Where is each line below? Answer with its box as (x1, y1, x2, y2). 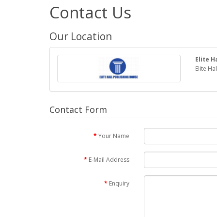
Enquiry (109, 179, 129, 187)
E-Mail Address (89, 155, 129, 164)
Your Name (98, 131, 129, 140)
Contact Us (49, 1, 131, 23)
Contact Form (49, 103, 107, 115)
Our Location (49, 29, 112, 43)
